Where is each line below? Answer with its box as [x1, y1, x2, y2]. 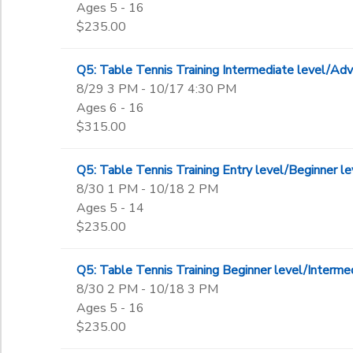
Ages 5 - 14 [76, 199, 144, 217]
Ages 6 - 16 [76, 99, 144, 117]
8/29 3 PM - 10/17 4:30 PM [76, 80, 236, 98]
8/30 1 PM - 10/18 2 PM [76, 180, 218, 198]
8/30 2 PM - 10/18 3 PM [76, 281, 218, 298]
